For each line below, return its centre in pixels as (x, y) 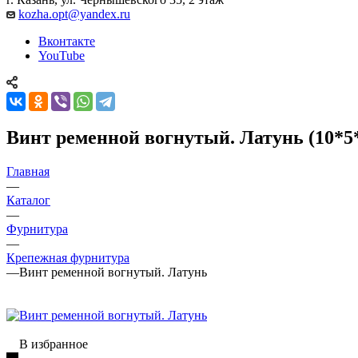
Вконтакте (67, 41)
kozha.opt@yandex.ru (74, 14)
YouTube (62, 55)
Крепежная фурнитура (68, 257)
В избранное (54, 344)
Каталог (28, 200)
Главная (28, 171)
